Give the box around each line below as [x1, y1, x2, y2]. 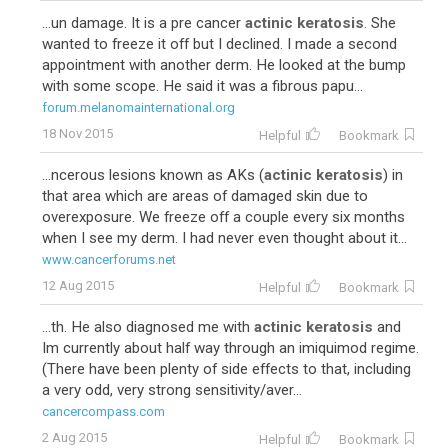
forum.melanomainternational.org [42, 100, 235, 115]
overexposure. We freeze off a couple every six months [42, 208, 405, 226]
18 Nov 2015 [42, 126, 113, 141]
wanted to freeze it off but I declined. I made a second [42, 35, 397, 53]
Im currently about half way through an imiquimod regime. [42, 339, 419, 357]
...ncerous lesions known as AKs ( [42, 166, 264, 184]
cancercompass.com [42, 404, 165, 419]
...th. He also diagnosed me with [42, 318, 254, 336]
